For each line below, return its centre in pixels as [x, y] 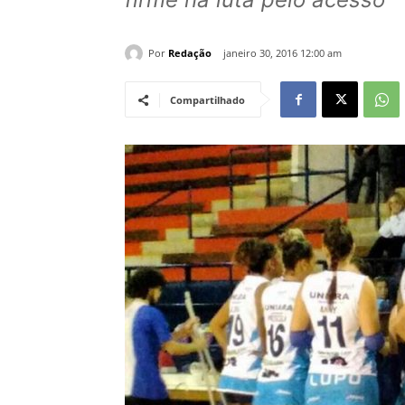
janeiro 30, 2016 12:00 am [283, 53]
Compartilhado [207, 100]
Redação [190, 52]
